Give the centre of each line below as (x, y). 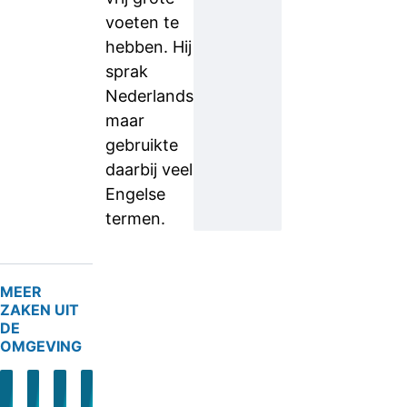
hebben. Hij (149, 47)
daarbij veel (149, 169)
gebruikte (142, 145)
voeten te (142, 22)
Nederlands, (152, 96)
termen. (135, 218)
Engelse (135, 194)
